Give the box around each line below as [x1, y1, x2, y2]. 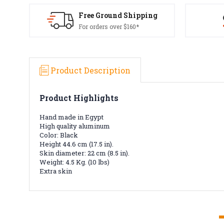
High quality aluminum [39, 121, 110, 130]
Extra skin [39, 166, 72, 175]
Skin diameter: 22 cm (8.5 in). [39, 148, 129, 157]
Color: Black [39, 130, 78, 139]
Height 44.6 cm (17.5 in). [39, 139, 113, 148]
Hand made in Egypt [39, 112, 103, 121]
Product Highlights [39, 92, 118, 103]
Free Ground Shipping [78, 10, 157, 20]
